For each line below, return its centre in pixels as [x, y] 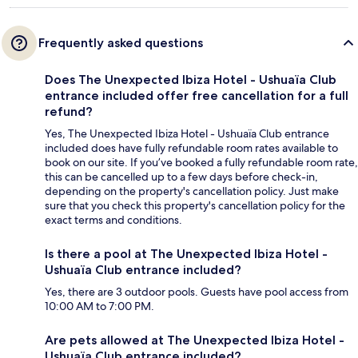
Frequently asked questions [121, 43]
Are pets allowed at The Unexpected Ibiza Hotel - [195, 340]
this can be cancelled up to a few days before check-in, [181, 177]
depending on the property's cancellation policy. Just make [192, 191]
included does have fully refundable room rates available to [191, 148]
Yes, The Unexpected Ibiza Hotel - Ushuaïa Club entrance [187, 134]
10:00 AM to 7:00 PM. [99, 306]
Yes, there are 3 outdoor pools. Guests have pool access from [197, 292]
